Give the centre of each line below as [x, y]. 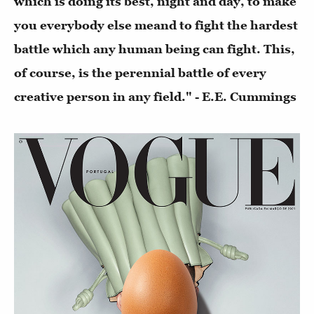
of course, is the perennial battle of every [140, 73]
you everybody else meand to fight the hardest [156, 26]
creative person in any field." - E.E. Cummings [155, 97]
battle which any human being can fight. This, [155, 49]
